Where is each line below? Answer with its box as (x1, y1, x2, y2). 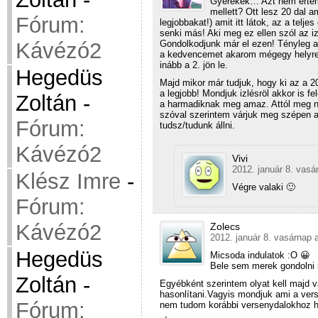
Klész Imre (16, 169, 121, 194)
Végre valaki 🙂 (232, 181, 295, 192)
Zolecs (210, 220, 240, 232)
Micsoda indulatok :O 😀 (210, 249, 310, 261)
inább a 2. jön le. (160, 59, 228, 70)
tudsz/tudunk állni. (160, 119, 235, 131)
